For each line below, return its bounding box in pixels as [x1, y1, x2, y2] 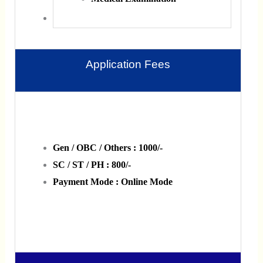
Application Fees [85, 58, 170, 70]
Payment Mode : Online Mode [52, 176, 173, 187]
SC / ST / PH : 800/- [52, 159, 131, 170]
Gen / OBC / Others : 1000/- [52, 142, 163, 153]
